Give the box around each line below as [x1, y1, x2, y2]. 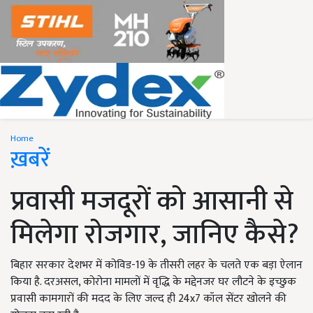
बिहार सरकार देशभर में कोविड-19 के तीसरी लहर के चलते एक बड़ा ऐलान [10, 256, 303, 275]
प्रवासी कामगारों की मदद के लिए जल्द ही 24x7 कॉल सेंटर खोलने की [10, 289, 286, 308]
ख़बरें [10, 141, 50, 178]
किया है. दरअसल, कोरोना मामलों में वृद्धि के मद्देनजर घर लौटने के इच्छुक [10, 272, 296, 291]
